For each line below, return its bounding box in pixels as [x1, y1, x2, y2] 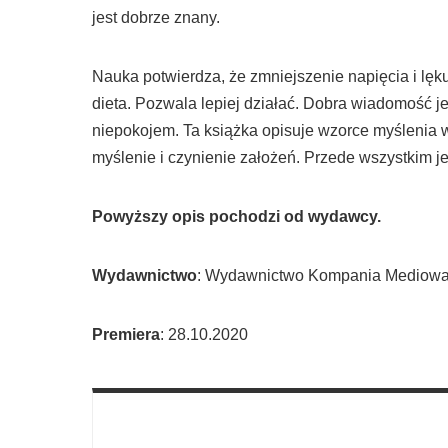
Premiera [92, 326, 160, 343]
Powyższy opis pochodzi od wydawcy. [92, 208, 381, 225]
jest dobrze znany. [92, 9, 220, 26]
